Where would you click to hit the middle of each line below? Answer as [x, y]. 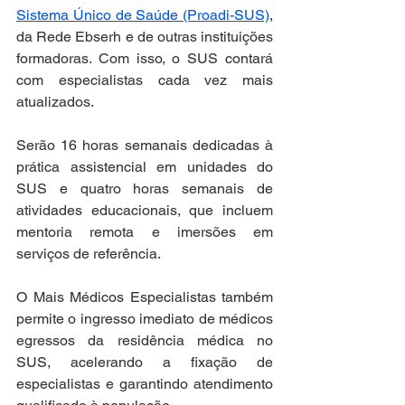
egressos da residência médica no [145, 340]
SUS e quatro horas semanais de [145, 188]
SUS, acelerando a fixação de [145, 362]
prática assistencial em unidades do [145, 167]
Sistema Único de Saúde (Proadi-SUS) [143, 15]
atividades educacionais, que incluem [145, 210]
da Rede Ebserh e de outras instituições [145, 37]
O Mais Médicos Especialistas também [145, 297]
